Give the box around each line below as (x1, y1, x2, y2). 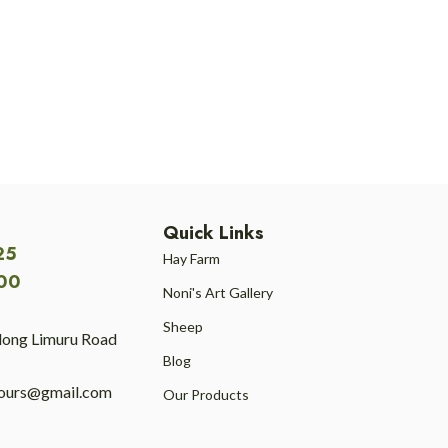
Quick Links (163, 220, 264, 246)
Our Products (163, 386, 249, 403)
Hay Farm (163, 250, 220, 267)
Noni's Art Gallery (163, 284, 273, 301)
